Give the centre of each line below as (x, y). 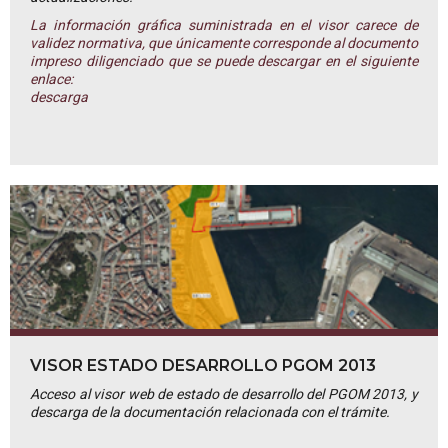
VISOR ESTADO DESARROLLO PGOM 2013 (203, 366)
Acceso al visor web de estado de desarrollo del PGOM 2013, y (224, 395)
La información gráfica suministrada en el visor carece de (224, 26)
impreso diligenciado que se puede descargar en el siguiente (224, 62)
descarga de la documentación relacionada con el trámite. (210, 413)
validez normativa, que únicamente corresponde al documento (224, 44)
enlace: (51, 80)
